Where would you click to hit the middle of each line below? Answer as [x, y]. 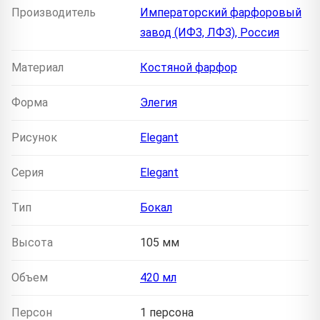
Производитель [54, 13]
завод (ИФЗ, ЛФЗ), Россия [210, 33]
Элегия [159, 103]
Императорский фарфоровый [221, 13]
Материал [37, 68]
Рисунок [34, 138]
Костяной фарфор [189, 68]
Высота [32, 243]
